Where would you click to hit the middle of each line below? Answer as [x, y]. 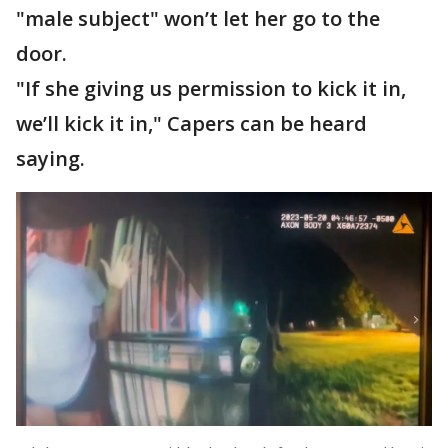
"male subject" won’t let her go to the [198, 18]
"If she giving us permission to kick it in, [211, 88]
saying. [50, 158]
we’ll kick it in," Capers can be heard [191, 123]
